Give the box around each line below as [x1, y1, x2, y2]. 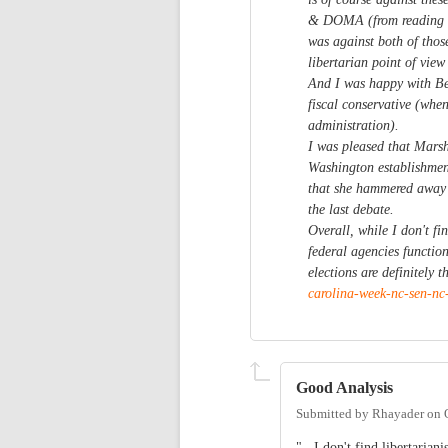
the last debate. [308, 202, 394, 218]
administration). [308, 118, 399, 134]
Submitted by [296, 406, 372, 421]
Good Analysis [296, 378, 393, 398]
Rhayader [372, 406, 424, 421]
